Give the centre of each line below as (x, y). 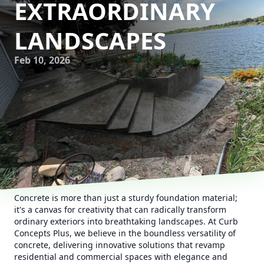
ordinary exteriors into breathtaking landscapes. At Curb (126, 221)
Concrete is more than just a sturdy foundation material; (126, 198)
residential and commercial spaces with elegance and (121, 257)
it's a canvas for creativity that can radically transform (120, 209)
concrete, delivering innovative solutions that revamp (120, 245)
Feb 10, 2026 (42, 60)
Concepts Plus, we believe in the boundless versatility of (125, 233)
